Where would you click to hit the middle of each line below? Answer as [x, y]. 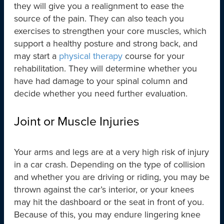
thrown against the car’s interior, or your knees [104, 189]
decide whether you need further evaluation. [101, 93]
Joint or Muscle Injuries [77, 121]
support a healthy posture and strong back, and [106, 43]
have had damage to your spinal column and [101, 81]
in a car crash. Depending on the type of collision [109, 164]
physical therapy [91, 56]
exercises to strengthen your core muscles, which [110, 31]
